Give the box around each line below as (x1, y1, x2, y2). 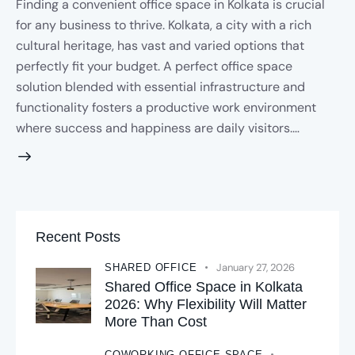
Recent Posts (36, 228, 120, 245)
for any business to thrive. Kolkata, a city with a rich (16, 16, 311, 33)
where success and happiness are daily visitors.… (16, 119, 300, 136)
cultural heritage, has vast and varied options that (16, 36, 304, 54)
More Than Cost (105, 313, 207, 330)
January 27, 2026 (216, 260, 296, 274)
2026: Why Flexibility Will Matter (105, 296, 307, 312)
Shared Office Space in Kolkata (105, 278, 303, 295)
